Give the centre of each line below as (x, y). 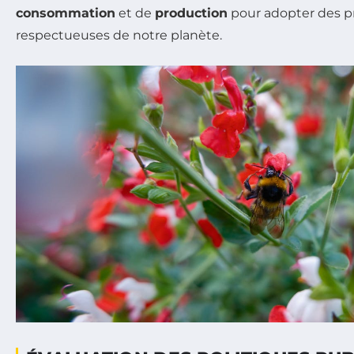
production (191, 13)
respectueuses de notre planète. (119, 35)
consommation (66, 13)
